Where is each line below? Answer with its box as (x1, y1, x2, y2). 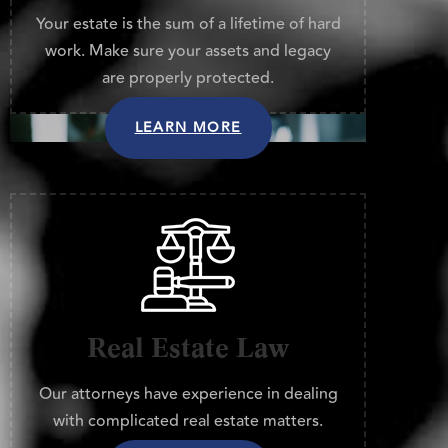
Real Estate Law (87, 331, 290, 366)
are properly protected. (102, 66, 275, 91)
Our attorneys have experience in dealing (38, 382, 338, 407)
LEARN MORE (134, 117, 242, 140)
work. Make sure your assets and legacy (45, 39, 332, 64)
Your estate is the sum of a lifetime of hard (35, 12, 341, 37)
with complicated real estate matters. (53, 409, 324, 434)
